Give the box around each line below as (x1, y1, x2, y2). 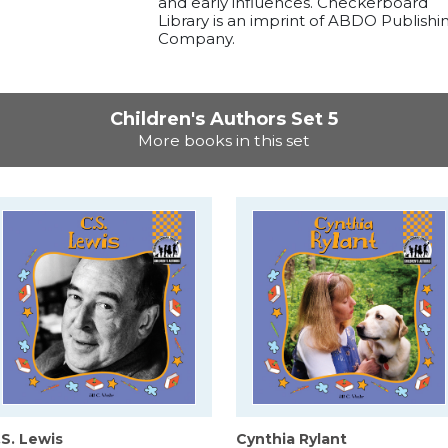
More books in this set (138, 131, 310, 151)
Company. (157, 29, 235, 49)
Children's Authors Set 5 (110, 108, 338, 131)
